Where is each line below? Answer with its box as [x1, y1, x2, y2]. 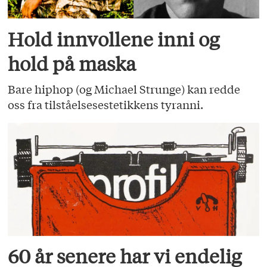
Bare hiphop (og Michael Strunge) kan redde [8, 81, 241, 97]
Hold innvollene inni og [8, 27, 220, 51]
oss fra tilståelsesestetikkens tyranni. [8, 97, 204, 113]
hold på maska [8, 51, 136, 76]
